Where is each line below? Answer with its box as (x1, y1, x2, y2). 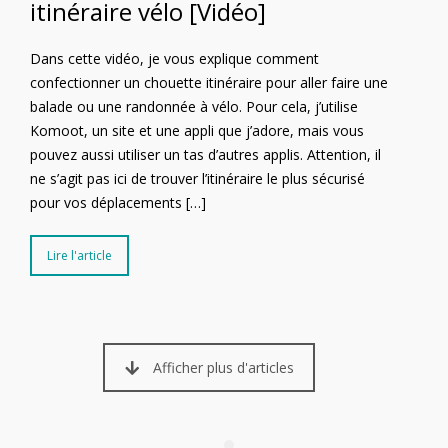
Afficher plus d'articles (153, 358, 294, 378)
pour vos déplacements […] (30, 193, 206, 213)
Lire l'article (47, 247, 112, 265)
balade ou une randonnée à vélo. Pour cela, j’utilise (30, 97, 358, 117)
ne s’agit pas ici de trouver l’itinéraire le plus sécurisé (30, 169, 365, 189)
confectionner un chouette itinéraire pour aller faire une (30, 73, 388, 93)
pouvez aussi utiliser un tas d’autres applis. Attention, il (30, 145, 381, 165)
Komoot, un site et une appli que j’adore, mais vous (30, 121, 364, 141)
